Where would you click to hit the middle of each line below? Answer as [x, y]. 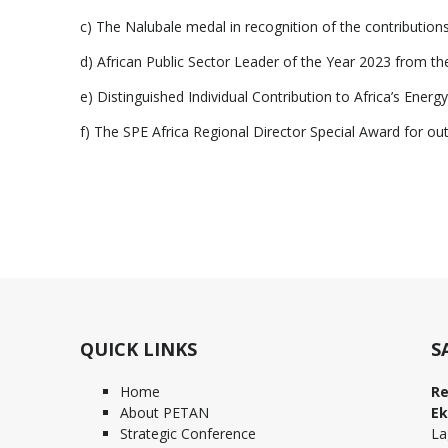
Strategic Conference [188, 434]
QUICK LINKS [138, 349]
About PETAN [164, 413]
